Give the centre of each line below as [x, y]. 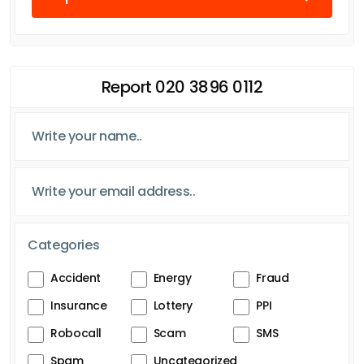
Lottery [173, 305]
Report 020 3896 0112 [182, 87]
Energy [172, 277]
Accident [76, 277]
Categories [64, 245]
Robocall [76, 333]
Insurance [79, 305]
